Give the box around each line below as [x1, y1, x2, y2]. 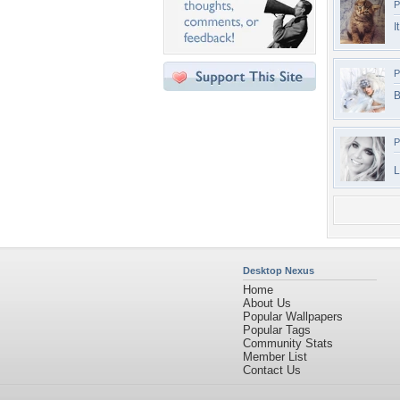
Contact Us [243, 363, 301, 377]
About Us [243, 296, 291, 310]
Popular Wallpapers [243, 310, 343, 323]
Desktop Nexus [243, 265, 314, 276]
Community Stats [243, 337, 333, 350]
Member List [243, 350, 307, 363]
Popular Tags [243, 323, 311, 337]
